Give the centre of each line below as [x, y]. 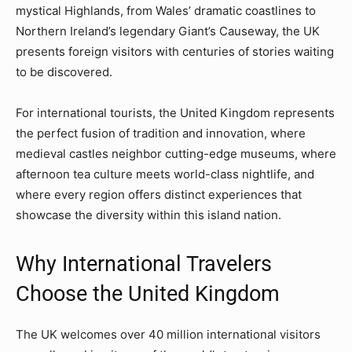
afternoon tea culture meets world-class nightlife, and [165, 174]
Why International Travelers [144, 264]
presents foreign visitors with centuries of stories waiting [175, 51]
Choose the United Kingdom [148, 293]
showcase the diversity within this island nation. [148, 214]
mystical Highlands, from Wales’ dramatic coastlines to [166, 10]
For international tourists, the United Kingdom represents [175, 112]
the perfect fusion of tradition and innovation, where [161, 133]
